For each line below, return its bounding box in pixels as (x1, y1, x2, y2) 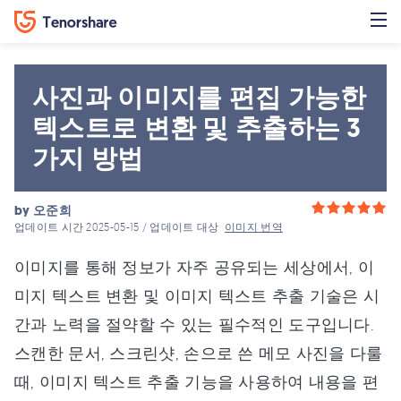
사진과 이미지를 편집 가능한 (32, 81, 367, 115)
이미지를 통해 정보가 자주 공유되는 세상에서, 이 (14, 257, 375, 277)
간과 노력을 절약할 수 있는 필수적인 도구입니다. (14, 314, 375, 334)
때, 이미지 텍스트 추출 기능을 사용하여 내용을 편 (14, 371, 380, 391)
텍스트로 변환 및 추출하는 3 (32, 111, 362, 145)
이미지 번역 (225, 220, 283, 234)
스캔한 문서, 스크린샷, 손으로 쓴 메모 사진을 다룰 (14, 343, 383, 363)
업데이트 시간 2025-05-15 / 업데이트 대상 (14, 220, 226, 234)
